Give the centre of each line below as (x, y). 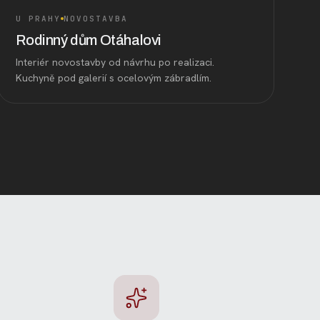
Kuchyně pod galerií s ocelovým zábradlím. (114, 77)
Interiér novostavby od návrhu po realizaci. (115, 62)
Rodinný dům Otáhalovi (89, 40)
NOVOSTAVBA (96, 18)
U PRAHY (39, 18)
